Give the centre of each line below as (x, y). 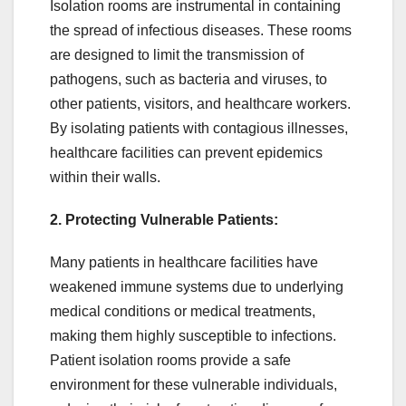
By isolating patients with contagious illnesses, (199, 129)
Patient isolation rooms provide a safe (170, 361)
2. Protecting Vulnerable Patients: (164, 220)
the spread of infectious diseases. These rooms (201, 31)
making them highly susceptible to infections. (193, 336)
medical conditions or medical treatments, (183, 312)
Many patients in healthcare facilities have (184, 263)
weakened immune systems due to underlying (197, 287)
